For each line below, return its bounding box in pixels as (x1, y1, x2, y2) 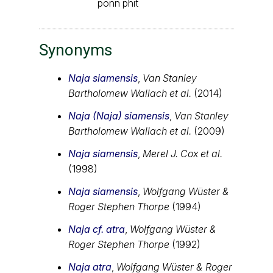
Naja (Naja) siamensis (68, 109, 169, 122)
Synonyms (39, 40, 112, 59)
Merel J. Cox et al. (143, 147, 222, 160)
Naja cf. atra (68, 222, 125, 235)
